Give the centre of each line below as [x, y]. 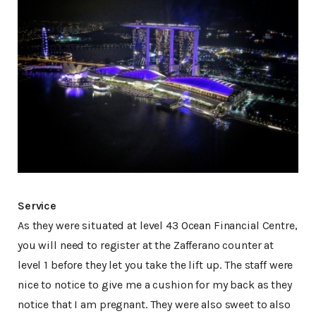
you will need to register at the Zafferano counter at [146, 245]
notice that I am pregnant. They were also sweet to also [154, 304]
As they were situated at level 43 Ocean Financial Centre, [158, 225]
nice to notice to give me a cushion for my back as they [155, 284]
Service [37, 205]
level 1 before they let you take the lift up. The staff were [156, 265]
